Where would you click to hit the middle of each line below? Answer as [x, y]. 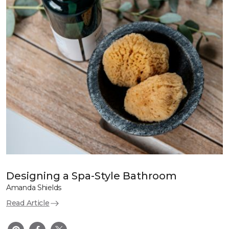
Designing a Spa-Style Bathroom [91, 176]
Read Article [28, 203]
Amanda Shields [34, 188]
